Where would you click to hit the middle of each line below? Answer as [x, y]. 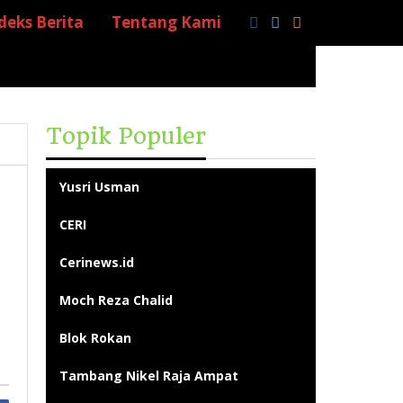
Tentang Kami [166, 22]
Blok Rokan [96, 338]
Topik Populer [126, 136]
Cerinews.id [97, 262]
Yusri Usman [100, 187]
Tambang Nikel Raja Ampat [149, 376]
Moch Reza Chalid [116, 300]
